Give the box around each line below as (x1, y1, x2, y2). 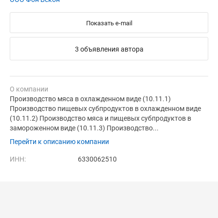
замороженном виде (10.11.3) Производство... (10, 124, 159, 132)
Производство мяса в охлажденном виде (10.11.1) (10, 95, 171, 103)
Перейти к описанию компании (10, 138, 109, 146)
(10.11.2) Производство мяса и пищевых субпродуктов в (10, 114, 191, 123)
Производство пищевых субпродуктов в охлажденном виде (10, 105, 201, 113)
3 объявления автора (74, 45, 144, 54)
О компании (10, 85, 48, 93)
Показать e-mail (86, 19, 132, 27)
